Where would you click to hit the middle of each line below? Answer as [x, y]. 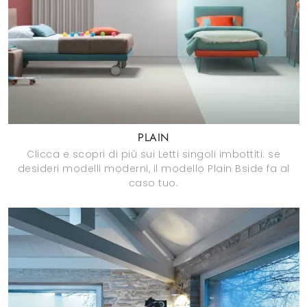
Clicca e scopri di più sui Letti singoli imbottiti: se [153, 154]
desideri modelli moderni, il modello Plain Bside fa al [153, 169]
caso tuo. [153, 183]
